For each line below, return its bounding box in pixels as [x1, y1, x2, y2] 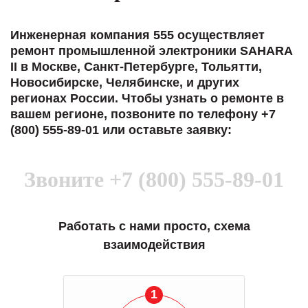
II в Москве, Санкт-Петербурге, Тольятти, [10, 59, 262, 74]
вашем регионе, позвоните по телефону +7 [10, 107, 276, 121]
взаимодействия [102, 237, 206, 252]
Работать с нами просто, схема [58, 219, 250, 233]
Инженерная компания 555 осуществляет [10, 27, 265, 42]
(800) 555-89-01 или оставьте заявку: [10, 122, 232, 137]
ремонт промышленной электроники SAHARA [10, 43, 292, 58]
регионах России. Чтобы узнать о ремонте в [10, 91, 284, 105]
